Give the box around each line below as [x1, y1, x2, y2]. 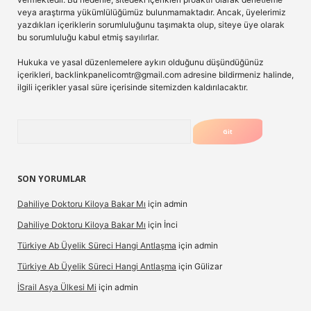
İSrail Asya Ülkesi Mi [17, 282, 96, 292]
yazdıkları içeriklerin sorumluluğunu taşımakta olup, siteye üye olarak [17, 19, 285, 30]
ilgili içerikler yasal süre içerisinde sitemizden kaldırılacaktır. [17, 82, 248, 92]
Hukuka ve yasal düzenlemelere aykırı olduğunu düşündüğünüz [17, 57, 264, 67]
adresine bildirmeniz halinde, [181, 69, 294, 80]
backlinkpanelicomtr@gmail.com [55, 69, 181, 80]
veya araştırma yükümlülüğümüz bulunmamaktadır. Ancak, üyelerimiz [17, 7, 286, 17]
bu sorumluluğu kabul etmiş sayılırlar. [17, 32, 159, 42]
